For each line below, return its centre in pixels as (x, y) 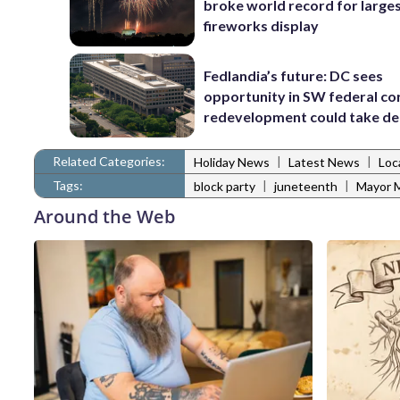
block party (225, 187)
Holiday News (232, 162)
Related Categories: (109, 161)
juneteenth (306, 187)
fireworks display (262, 26)
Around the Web (104, 216)
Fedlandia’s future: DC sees (294, 75)
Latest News (324, 162)
